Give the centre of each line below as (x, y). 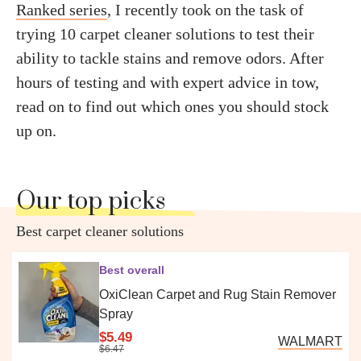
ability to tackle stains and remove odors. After (170, 58)
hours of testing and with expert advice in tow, (168, 82)
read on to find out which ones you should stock (172, 106)
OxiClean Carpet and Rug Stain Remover (218, 295)
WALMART (310, 341)
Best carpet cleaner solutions (100, 231)
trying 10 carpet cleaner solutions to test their (165, 34)
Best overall (132, 270)
